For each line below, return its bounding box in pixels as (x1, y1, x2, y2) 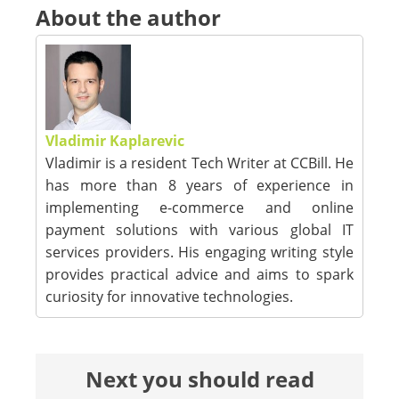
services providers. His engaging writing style (45, 242, 354, 262)
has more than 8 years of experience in (45, 175, 354, 195)
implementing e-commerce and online (45, 198, 354, 217)
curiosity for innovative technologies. (45, 287, 293, 306)
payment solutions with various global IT (45, 220, 354, 240)
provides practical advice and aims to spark (45, 265, 354, 284)
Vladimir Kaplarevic (45, 131, 184, 151)
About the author (36, 3, 221, 32)
